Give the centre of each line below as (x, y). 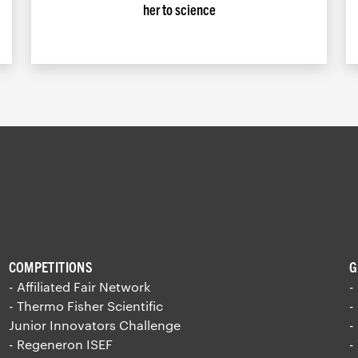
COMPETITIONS (50, 266)
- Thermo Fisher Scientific (86, 305)
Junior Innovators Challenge (94, 324)
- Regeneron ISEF (60, 344)
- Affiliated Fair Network (79, 286)
